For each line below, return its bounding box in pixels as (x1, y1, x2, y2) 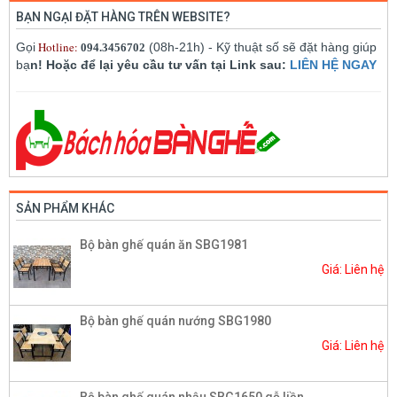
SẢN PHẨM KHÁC (16, 200, 114, 215)
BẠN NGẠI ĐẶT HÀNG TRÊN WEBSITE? (16, 9, 230, 24)
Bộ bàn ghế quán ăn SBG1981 (80, 237, 248, 252)
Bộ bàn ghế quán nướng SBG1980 (80, 313, 271, 328)
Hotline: (38, 38, 78, 55)
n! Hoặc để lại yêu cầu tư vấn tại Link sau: (30, 57, 290, 72)
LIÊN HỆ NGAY (290, 57, 377, 72)
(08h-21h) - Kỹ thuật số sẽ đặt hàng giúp (145, 39, 377, 54)
